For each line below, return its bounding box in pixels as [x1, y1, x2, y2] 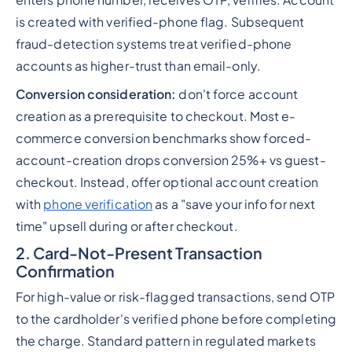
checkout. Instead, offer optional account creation [15, 174, 318, 190]
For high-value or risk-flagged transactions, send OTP [15, 288, 335, 305]
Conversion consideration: [15, 86, 177, 102]
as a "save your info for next [152, 196, 316, 212]
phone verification [43, 196, 153, 212]
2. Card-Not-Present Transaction [15, 242, 262, 262]
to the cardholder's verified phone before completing [15, 310, 337, 327]
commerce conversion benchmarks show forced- [15, 130, 312, 146]
